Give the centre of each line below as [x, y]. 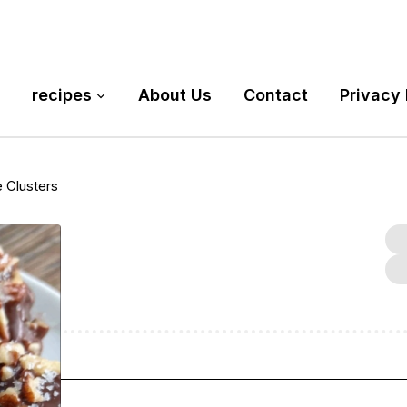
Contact [275, 95]
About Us [174, 95]
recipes [61, 95]
